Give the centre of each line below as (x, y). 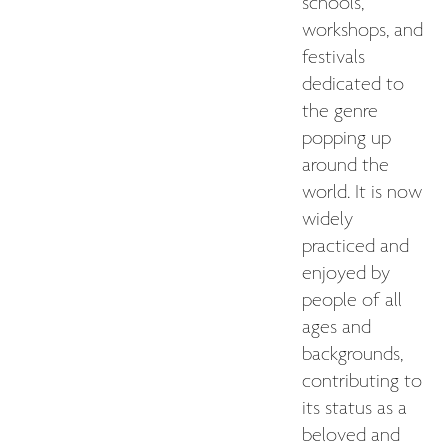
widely (327, 219)
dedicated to (353, 84)
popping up (346, 138)
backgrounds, (352, 354)
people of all (352, 300)
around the (345, 165)
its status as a (354, 408)
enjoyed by (346, 273)
